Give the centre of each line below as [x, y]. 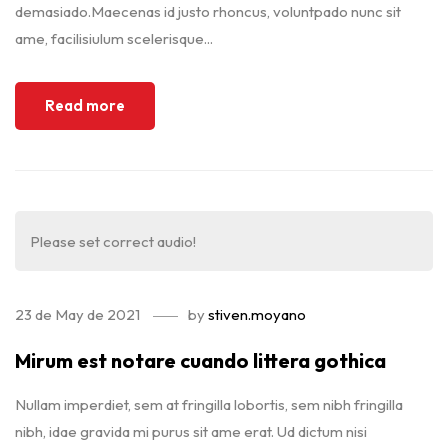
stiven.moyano [257, 314]
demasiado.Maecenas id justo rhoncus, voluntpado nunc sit [208, 11]
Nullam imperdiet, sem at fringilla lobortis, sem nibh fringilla [209, 404]
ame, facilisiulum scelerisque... [114, 38]
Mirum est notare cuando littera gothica [200, 360]
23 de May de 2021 [77, 314]
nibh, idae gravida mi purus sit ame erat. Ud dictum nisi [191, 431]
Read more [85, 105]
